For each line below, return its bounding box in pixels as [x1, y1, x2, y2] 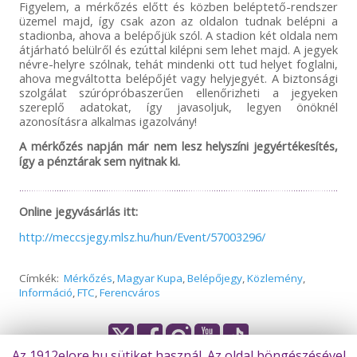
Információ [18, 285, 73, 300]
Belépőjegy [186, 271, 242, 286]
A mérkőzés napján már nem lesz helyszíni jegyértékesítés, [18, 138, 339, 155]
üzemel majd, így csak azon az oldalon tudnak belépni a [18, 13, 339, 29]
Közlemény [246, 271, 303, 286]
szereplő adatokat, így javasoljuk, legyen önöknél [18, 99, 339, 116]
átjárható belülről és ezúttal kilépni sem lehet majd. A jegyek [18, 41, 339, 58]
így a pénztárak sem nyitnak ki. [18, 153, 180, 170]
